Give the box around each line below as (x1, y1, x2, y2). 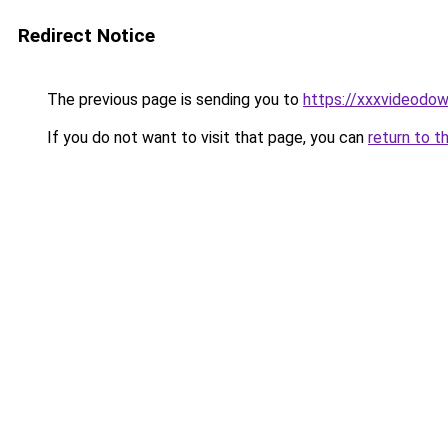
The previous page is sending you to (43, 90, 303, 109)
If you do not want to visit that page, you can (43, 128, 368, 147)
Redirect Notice (18, 24, 155, 47)
